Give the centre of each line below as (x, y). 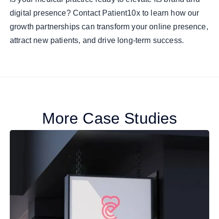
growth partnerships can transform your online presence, (109, 27)
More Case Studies (109, 118)
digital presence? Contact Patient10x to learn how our (105, 13)
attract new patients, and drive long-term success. (97, 40)
